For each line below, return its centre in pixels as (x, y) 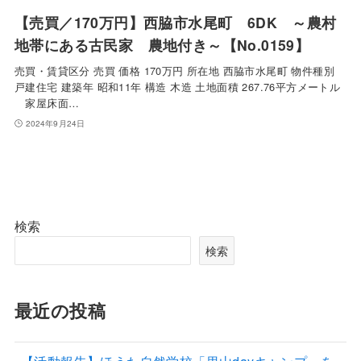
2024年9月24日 (55, 123)
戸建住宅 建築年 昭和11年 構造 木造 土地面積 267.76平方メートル (177, 86)
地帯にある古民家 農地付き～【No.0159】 (162, 44)
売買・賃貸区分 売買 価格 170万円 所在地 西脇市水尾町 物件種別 (174, 70)
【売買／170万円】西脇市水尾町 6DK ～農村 (175, 22)
